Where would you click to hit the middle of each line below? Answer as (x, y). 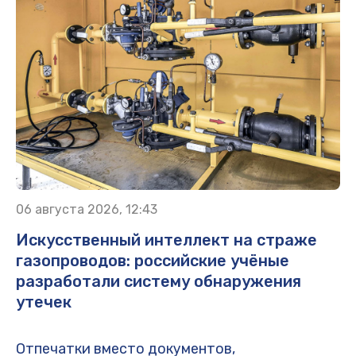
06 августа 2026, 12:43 (87, 209)
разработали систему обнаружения (159, 281)
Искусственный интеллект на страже (166, 240)
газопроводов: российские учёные (153, 260)
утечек (44, 302)
